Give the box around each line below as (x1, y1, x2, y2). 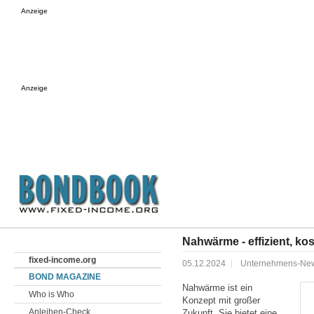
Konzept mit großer (182, 295, 260, 306)
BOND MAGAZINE (29, 272, 101, 282)
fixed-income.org (29, 255, 96, 265)
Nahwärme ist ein (182, 282, 252, 293)
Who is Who (29, 289, 74, 299)
